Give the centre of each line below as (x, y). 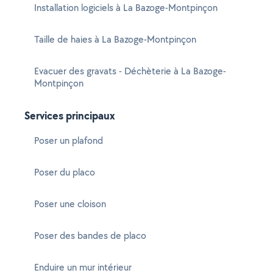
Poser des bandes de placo (90, 236)
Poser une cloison (70, 204)
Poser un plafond (69, 140)
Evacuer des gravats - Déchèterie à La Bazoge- (130, 71)
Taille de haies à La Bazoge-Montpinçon (115, 39)
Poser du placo (65, 172)
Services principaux (70, 115)
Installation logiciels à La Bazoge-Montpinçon (126, 8)
